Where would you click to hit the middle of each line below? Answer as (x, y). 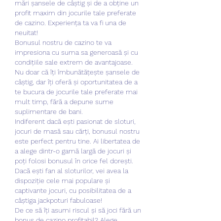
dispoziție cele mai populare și (62, 180)
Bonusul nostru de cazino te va (63, 42)
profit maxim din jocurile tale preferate (75, 13)
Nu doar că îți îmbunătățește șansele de (77, 72)
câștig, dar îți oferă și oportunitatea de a (76, 82)
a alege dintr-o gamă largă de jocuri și (73, 151)
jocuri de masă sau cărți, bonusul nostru (77, 131)
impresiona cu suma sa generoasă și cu (76, 52)
